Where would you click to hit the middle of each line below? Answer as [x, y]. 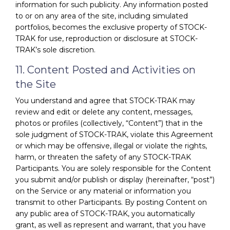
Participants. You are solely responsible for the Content [113, 168]
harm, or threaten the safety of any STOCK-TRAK [103, 157]
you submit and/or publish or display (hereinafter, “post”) [115, 179]
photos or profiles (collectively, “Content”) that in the [109, 123]
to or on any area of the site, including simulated [102, 16]
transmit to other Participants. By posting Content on [111, 202]
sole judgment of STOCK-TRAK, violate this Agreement [114, 134]
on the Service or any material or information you [103, 191]
